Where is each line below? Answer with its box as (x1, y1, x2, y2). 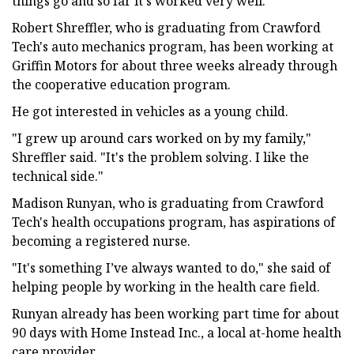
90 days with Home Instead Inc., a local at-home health (12, 323, 341, 341)
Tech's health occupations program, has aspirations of (12, 213, 335, 231)
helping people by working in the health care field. (12, 277, 320, 296)
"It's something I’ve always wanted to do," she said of (12, 258, 330, 277)
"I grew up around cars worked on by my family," (12, 129, 311, 147)
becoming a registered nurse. (12, 232, 190, 250)
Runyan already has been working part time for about (12, 304, 339, 322)
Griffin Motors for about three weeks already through (12, 56, 337, 74)
